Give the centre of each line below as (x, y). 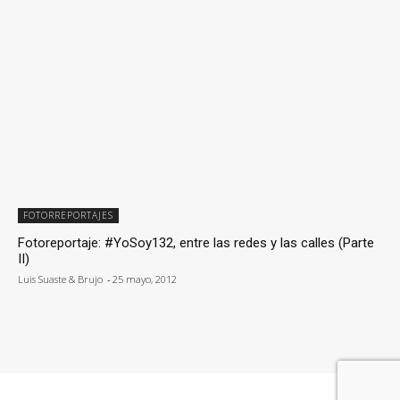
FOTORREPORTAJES (68, 215)
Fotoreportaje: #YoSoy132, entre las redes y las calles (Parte (196, 242)
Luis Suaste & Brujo (60, 279)
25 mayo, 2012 (145, 279)
